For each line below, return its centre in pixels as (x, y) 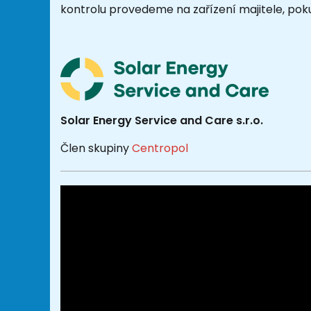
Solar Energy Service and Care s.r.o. (162, 120)
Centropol (160, 148)
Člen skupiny (96, 148)
